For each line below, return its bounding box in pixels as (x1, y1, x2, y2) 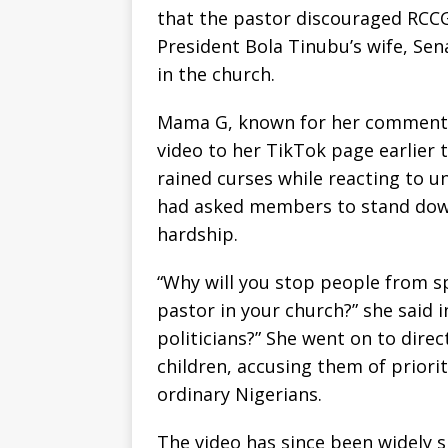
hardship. (157, 222, 238, 247)
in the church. (157, 62, 275, 87)
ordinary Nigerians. (157, 382, 322, 407)
